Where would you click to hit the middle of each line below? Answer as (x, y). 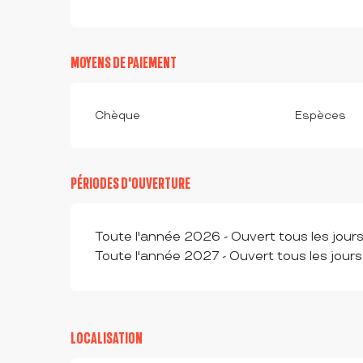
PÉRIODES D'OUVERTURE (131, 184)
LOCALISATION (107, 339)
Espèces (320, 116)
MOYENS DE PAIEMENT (124, 63)
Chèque (118, 116)
